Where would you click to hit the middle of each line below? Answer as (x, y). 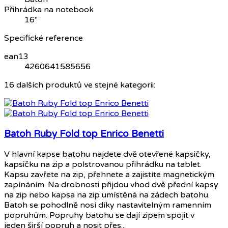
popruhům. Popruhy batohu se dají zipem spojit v (99, 215)
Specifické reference (44, 38)
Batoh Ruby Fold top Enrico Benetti (84, 134)
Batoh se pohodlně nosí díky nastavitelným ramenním (108, 205)
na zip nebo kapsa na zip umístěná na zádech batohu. (107, 195)
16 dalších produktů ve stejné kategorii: (80, 85)
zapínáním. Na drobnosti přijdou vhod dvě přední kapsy (111, 184)
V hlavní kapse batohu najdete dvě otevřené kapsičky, (107, 154)
